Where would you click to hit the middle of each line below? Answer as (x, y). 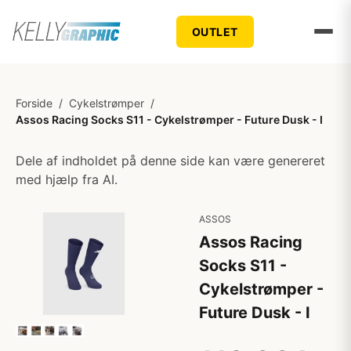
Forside (34, 103)
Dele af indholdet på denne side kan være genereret (170, 161)
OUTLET (215, 31)
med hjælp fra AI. (67, 179)
